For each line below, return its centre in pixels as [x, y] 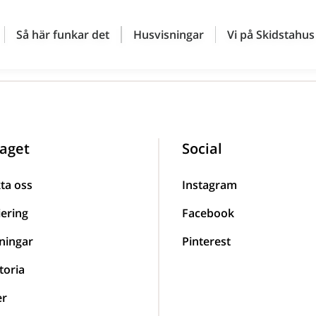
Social [202, 148]
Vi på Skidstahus [271, 35]
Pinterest [206, 241]
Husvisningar [168, 35]
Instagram [209, 185]
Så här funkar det [62, 35]
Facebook [208, 213]
